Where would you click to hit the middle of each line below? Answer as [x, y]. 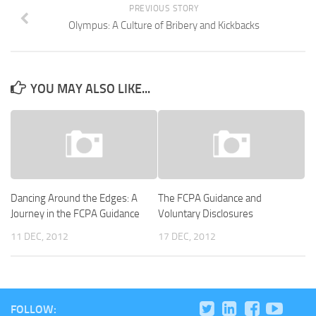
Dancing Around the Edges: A [74, 198]
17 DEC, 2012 [187, 237]
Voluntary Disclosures [206, 214]
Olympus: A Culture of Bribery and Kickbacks [164, 25]
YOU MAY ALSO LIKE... [90, 89]
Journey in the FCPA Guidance [75, 214]
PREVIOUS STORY [164, 8]
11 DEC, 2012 [39, 237]
